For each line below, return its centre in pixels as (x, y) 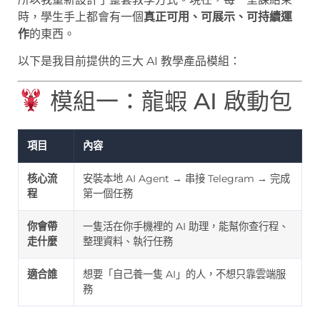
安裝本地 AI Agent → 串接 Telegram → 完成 (186, 178)
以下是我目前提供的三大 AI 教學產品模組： (129, 61)
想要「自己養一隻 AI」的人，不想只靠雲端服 (184, 274)
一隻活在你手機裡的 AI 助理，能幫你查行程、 (186, 226)
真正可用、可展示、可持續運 (218, 17)
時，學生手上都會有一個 (81, 17)
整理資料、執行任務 (128, 241)
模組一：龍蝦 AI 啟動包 (168, 101)
